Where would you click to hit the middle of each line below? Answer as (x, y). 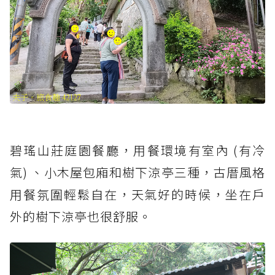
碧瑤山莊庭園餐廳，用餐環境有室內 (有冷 (137, 150)
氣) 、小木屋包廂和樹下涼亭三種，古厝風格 (137, 172)
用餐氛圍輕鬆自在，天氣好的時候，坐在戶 (137, 195)
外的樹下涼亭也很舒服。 (81, 217)
